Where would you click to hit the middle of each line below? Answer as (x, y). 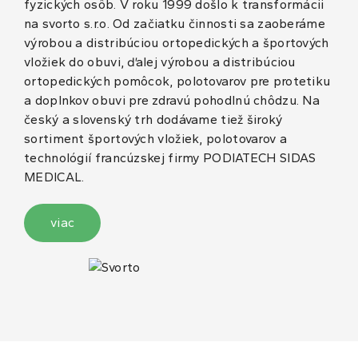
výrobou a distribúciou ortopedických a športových (177, 43)
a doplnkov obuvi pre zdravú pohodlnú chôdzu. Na (172, 101)
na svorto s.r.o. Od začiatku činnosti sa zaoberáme (175, 24)
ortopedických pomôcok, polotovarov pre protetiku (177, 82)
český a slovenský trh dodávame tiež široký (153, 120)
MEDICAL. (54, 177)
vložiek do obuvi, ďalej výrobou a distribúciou (160, 62)
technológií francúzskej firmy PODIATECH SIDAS (170, 158)
